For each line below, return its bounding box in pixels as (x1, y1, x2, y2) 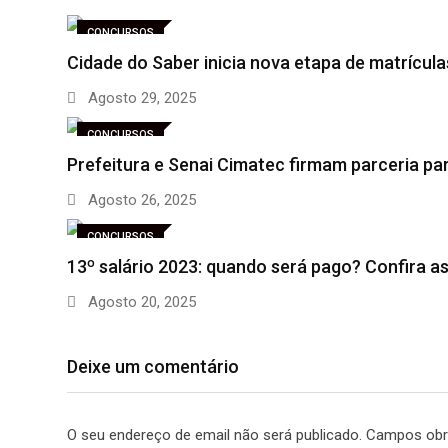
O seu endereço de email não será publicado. (67, 426, 362, 445)
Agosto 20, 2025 (84, 293, 196, 312)
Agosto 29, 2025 (84, 89, 196, 108)
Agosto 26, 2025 (84, 191, 196, 210)
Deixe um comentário (67, 356, 239, 378)
